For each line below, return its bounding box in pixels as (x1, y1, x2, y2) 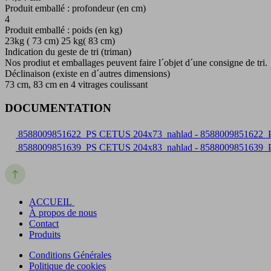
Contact (29, 218, 59, 229)
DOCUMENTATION (5, 102, 111, 115)
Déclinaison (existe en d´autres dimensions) (5, 68, 170, 79)
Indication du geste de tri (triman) (5, 47, 131, 57)
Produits (29, 229, 60, 240)
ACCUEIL (29, 196, 74, 207)
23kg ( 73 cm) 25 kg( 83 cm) (5, 36, 115, 47)
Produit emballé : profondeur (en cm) (5, 3, 146, 14)
